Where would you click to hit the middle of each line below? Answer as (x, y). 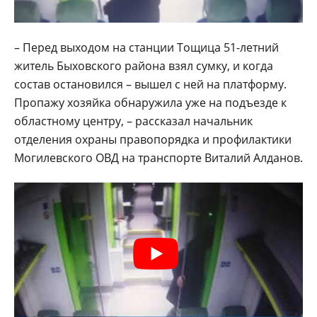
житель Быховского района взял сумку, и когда (144, 65)
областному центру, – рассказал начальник (133, 121)
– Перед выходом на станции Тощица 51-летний (146, 47)
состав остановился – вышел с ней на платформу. (150, 84)
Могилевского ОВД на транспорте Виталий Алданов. (158, 157)
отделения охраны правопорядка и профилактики (153, 139)
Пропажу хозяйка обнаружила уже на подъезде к (150, 102)
